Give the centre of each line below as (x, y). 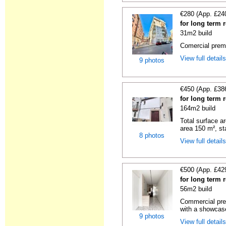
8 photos (152, 135)
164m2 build (198, 108)
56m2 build (196, 189)
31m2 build (196, 33)
